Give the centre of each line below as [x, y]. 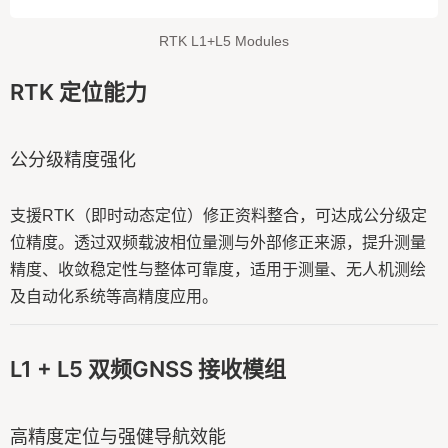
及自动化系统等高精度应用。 [114, 296]
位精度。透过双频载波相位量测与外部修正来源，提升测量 [218, 242]
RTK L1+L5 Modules [224, 41]
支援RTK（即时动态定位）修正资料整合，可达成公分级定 [218, 215]
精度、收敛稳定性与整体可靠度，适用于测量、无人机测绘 [218, 269]
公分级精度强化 [73, 159]
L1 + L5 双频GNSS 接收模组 [148, 369]
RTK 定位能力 [78, 92]
